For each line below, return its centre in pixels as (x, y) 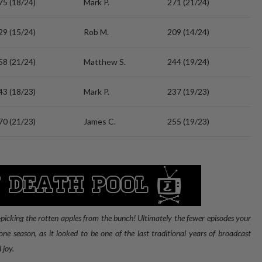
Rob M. (96, 32)
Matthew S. (105, 62)
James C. (100, 121)
